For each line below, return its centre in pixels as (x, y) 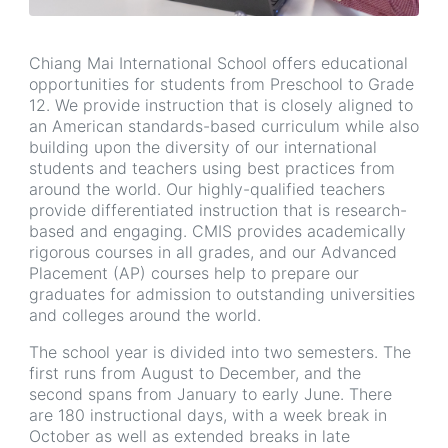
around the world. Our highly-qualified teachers (207, 189)
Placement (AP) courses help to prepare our (194, 273)
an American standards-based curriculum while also (224, 126)
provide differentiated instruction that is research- (218, 210)
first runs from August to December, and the (195, 373)
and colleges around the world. (145, 315)
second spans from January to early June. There (210, 394)
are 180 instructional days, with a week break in (208, 415)
